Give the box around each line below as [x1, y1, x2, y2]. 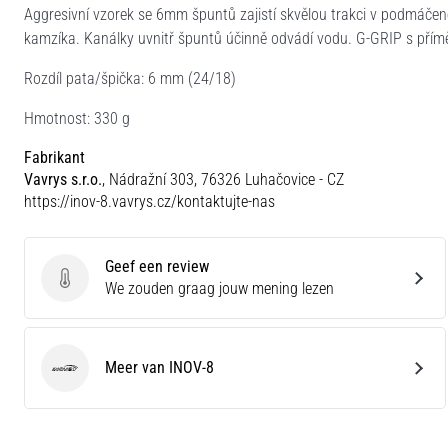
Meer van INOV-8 [105, 357, 214, 377]
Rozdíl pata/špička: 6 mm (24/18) [24, 68, 236, 88]
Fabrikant [24, 147, 85, 167]
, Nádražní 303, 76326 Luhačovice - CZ [102, 169, 344, 189]
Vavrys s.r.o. [24, 169, 102, 189]
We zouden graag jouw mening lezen [105, 278, 334, 298]
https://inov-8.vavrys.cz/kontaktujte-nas [24, 191, 275, 211]
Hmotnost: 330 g [24, 108, 130, 128]
